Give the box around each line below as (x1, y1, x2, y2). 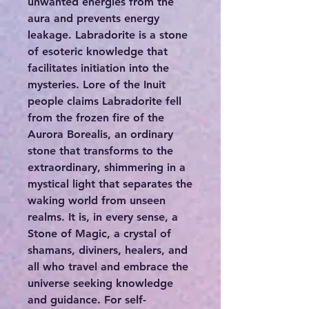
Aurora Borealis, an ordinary (28, 128, 173, 141)
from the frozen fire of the (28, 111, 164, 125)
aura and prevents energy (28, 12, 159, 26)
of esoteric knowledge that (28, 45, 168, 59)
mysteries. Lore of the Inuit (28, 78, 166, 92)
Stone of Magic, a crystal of (28, 227, 171, 241)
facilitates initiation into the (28, 61, 169, 75)
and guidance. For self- (28, 293, 146, 307)
